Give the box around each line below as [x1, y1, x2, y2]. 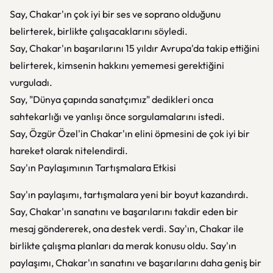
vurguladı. [10, 76, 52, 88]
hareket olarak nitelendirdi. [10, 144, 128, 157]
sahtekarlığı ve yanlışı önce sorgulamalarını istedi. [10, 110, 225, 122]
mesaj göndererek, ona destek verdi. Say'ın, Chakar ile [10, 222, 244, 235]
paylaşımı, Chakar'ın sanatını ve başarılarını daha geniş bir [10, 257, 261, 269]
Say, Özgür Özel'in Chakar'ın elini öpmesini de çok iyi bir [10, 127, 250, 140]
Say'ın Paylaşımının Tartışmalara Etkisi [10, 161, 176, 174]
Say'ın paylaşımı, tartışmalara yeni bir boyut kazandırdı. [10, 188, 249, 200]
